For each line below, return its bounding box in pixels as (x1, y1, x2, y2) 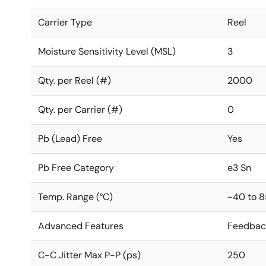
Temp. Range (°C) (38, 191, 113, 203)
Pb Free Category (38, 161, 114, 174)
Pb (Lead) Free (38, 132, 102, 145)
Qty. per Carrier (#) (38, 103, 122, 116)
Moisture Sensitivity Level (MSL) (38, 45, 176, 58)
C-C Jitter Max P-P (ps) (38, 249, 141, 261)
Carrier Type (38, 16, 92, 28)
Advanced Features (38, 220, 123, 232)
